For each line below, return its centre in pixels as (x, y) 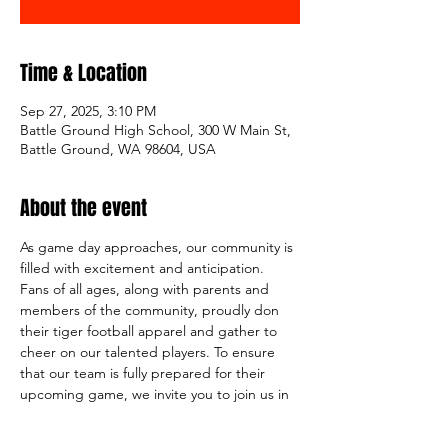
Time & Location (83, 73)
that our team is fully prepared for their (144, 373)
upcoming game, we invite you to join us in (156, 394)
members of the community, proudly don (151, 310)
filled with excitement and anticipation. (144, 268)
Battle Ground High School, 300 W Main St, (155, 130)
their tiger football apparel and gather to (150, 331)
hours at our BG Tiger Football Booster (144, 436)
